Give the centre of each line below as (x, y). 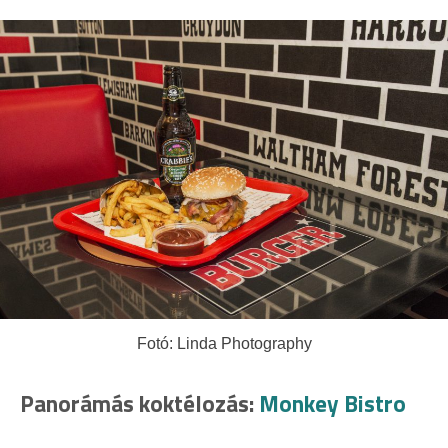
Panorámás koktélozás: (139, 403)
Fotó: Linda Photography (224, 343)
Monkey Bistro (332, 403)
